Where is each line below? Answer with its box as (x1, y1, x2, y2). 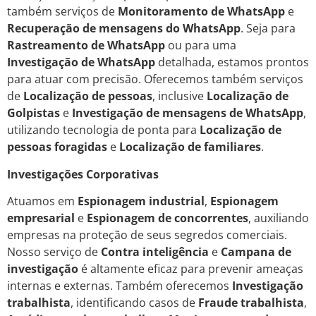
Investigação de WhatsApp (7, 54, 155, 71)
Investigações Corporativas (7, 166, 159, 182)
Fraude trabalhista (198, 295, 304, 311)
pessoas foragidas (7, 139, 107, 155)
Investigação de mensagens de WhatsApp (72, 105, 303, 121)
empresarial (7, 210, 75, 226)
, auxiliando (248, 210, 309, 226)
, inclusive (152, 88, 207, 104)
